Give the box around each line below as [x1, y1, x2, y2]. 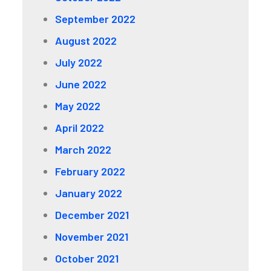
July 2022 [55, 56, 103, 70]
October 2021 [55, 252, 119, 266]
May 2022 [55, 99, 101, 113]
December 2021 [55, 208, 129, 222]
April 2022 [55, 121, 105, 135]
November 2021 [55, 230, 129, 244]
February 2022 [55, 165, 126, 178]
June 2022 [55, 77, 107, 91]
